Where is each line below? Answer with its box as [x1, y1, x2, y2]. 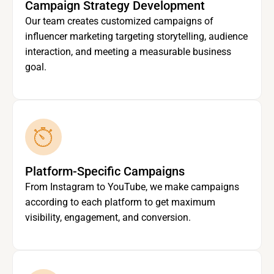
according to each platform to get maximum [25, 196, 215, 209]
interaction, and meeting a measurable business [25, 46, 231, 58]
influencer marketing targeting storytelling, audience [25, 31, 248, 43]
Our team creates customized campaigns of [25, 15, 213, 28]
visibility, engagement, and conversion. [25, 212, 191, 224]
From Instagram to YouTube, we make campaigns [25, 181, 239, 193]
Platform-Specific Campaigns [25, 164, 185, 179]
